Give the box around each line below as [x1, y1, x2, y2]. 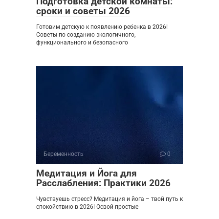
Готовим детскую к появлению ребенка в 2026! [36, 23, 168, 30]
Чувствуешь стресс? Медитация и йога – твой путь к [36, 195, 183, 202]
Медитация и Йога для [36, 167, 137, 179]
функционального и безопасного [36, 39, 128, 46]
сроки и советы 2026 [36, 5, 130, 17]
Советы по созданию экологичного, [36, 31, 135, 38]
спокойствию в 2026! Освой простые [36, 203, 138, 210]
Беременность [44, 150, 84, 157]
